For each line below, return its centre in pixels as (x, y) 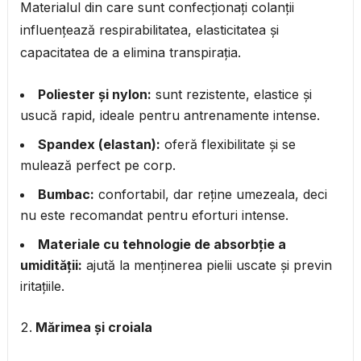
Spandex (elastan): (99, 145)
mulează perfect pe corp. (98, 166)
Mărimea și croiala (93, 328)
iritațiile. (42, 286)
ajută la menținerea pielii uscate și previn (207, 266)
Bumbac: (66, 195)
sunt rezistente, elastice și (231, 95)
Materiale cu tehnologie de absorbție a (162, 245)
